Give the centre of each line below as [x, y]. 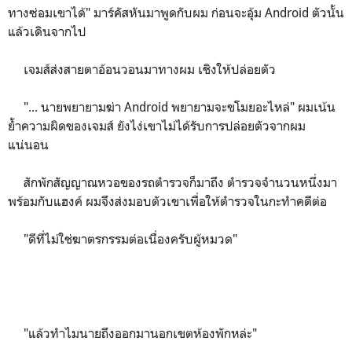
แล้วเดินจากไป [47, 31]
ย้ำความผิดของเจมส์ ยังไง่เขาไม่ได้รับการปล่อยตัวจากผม [157, 125]
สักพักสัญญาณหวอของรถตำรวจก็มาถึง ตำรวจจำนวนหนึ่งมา [172, 182]
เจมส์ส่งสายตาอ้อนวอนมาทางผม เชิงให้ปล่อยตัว [142, 69]
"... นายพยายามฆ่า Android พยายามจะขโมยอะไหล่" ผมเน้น [172, 106]
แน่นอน [28, 144]
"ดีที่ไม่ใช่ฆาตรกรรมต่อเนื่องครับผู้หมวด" [123, 238]
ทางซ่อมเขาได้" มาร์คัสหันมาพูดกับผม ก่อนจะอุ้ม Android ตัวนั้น [176, 12]
